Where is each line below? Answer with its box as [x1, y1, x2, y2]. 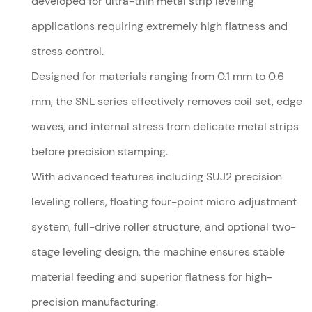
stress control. [31, 43, 104, 58]
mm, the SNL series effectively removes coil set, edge [31, 93, 303, 109]
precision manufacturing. [31, 294, 159, 309]
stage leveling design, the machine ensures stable [31, 244, 286, 259]
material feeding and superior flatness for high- [31, 269, 273, 284]
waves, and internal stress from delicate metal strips [31, 118, 299, 134]
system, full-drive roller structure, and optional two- [31, 219, 297, 234]
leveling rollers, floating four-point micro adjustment [31, 194, 297, 209]
